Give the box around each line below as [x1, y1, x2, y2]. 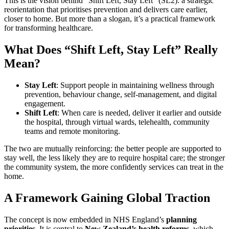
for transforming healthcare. [4, 24, 93, 33]
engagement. [25, 99, 65, 108]
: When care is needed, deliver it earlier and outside [57, 108, 221, 118]
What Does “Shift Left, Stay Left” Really [4, 43, 218, 57]
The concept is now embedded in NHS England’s [4, 215, 166, 224]
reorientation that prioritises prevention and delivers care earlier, [4, 5, 208, 14]
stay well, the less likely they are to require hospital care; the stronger [4, 153, 225, 163]
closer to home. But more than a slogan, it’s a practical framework [4, 14, 215, 24]
